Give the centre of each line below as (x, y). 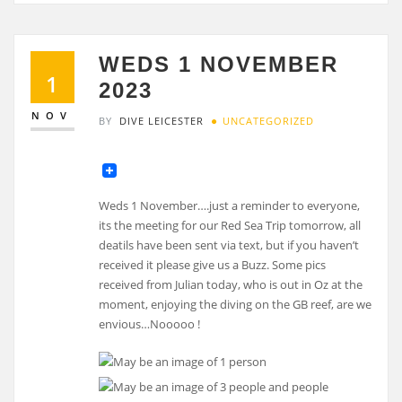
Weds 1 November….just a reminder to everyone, (230, 205)
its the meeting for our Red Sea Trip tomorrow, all (230, 225)
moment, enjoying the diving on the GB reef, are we (236, 304)
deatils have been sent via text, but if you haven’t (229, 245)
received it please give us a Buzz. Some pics (213, 264)
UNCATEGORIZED (268, 121)
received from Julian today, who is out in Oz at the (231, 284)
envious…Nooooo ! (150, 323)
